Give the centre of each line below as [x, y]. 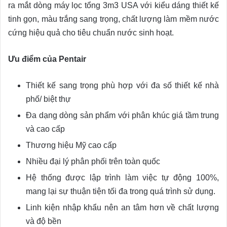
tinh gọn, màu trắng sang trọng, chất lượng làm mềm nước [113, 19]
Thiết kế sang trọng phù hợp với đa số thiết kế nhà [122, 86]
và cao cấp [45, 129]
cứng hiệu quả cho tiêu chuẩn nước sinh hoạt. [91, 33]
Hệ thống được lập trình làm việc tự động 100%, [122, 178]
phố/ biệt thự [48, 99]
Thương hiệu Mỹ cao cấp [71, 145]
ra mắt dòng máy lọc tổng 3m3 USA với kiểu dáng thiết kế [113, 6]
